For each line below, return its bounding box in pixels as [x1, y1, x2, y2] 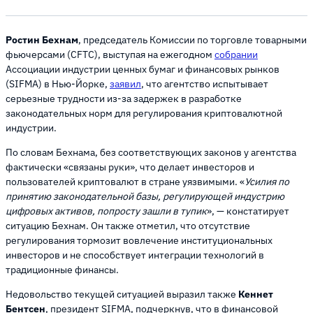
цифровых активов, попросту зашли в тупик [6, 205, 207, 218]
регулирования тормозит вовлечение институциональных [6, 234, 272, 247]
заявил [110, 78, 141, 91]
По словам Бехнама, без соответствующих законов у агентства [6, 146, 296, 159]
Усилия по [245, 175, 289, 189]
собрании [214, 48, 258, 61]
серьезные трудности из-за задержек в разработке [6, 92, 242, 105]
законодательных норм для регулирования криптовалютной [6, 107, 282, 120]
